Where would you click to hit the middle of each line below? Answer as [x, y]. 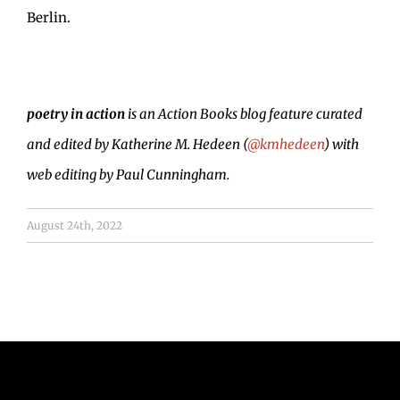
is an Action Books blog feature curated [244, 113]
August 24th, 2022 [75, 225]
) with [342, 144]
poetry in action [76, 113]
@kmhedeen [286, 144]
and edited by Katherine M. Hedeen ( [137, 144]
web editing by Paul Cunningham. [128, 174]
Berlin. [49, 17]
